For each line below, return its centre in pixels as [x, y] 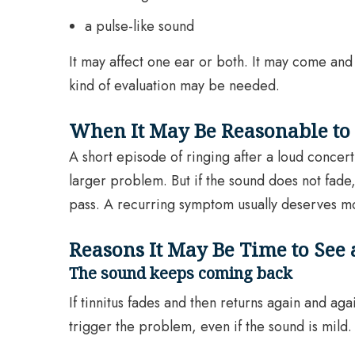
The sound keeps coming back [181, 273]
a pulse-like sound [139, 27]
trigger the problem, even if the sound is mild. [210, 327]
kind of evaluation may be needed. [174, 86]
